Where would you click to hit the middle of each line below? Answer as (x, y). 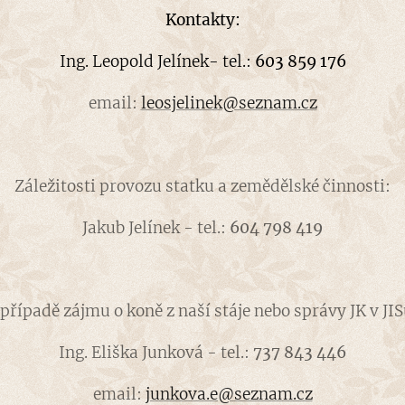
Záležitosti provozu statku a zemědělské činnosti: (202, 187)
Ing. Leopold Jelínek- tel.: (157, 62)
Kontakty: (202, 20)
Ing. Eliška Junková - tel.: (156, 353)
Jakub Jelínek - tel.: (156, 228)
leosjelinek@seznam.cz (229, 104)
